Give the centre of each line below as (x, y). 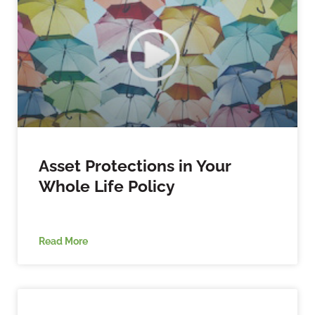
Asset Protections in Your (135, 165)
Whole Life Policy (107, 186)
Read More (63, 240)
